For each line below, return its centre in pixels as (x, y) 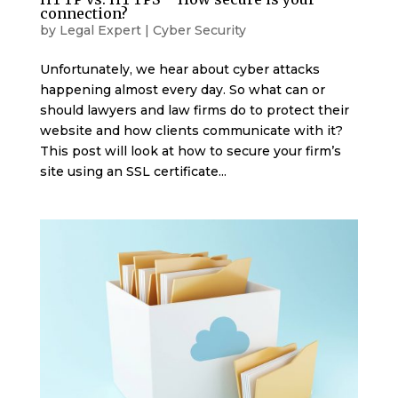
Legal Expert (100, 30)
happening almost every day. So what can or (182, 90)
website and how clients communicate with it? (193, 131)
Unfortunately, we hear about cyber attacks (179, 69)
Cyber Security (199, 30)
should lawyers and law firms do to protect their (194, 110)
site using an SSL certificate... (133, 171)
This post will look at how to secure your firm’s (190, 151)
